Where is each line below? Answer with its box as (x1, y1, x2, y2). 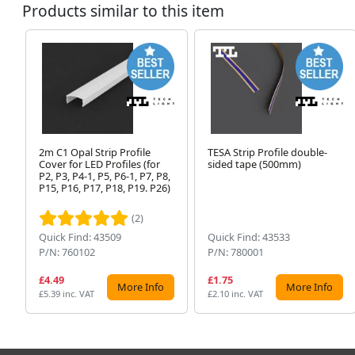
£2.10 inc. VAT (207, 288, 263, 300)
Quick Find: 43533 (207, 230, 290, 244)
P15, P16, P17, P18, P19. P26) (39, 181, 170, 195)
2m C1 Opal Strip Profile (39, 145, 151, 159)
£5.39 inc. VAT (39, 288, 94, 300)
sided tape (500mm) (207, 157, 301, 171)
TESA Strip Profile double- (207, 145, 327, 159)
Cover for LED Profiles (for (39, 157, 160, 171)
